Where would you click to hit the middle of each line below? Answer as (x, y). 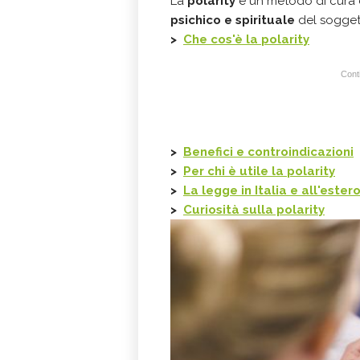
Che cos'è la (222, 39)
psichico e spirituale (233, 20)
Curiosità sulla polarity (254, 210)
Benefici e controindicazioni (268, 152)
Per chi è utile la (235, 171)
